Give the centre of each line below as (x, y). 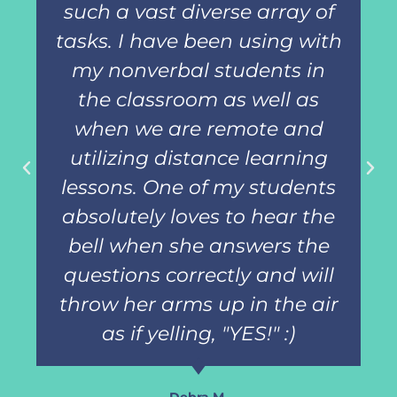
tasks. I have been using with (198, 42)
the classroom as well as (198, 100)
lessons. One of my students (198, 188)
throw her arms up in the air (198, 305)
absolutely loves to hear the (198, 217)
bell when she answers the (198, 246)
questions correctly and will (198, 276)
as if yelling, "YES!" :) (198, 334)
